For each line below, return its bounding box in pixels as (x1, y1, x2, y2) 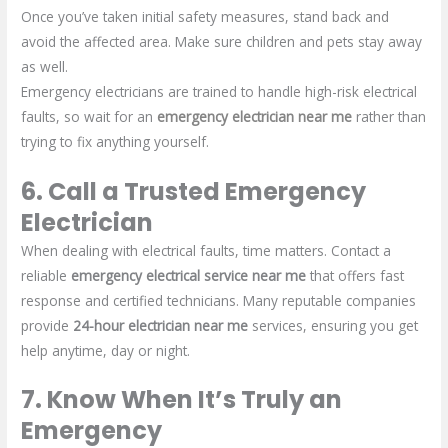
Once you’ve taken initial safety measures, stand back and (21, 6, 390, 26)
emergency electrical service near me (71, 265, 307, 285)
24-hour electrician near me (73, 315, 249, 335)
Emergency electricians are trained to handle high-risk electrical (21, 81, 418, 101)
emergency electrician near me (157, 106, 353, 126)
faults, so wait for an (21, 106, 158, 126)
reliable (21, 265, 72, 285)
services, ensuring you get (248, 315, 419, 335)
